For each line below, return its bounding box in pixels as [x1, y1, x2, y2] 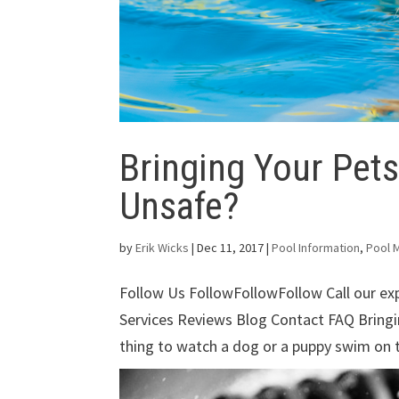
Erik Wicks [135, 240, 190, 256]
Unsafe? [119, 183, 240, 228]
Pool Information [272, 240, 361, 256]
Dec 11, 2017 [197, 240, 265, 256]
